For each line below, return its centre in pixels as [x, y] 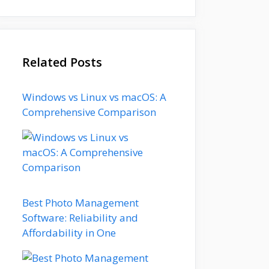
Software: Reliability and [80, 217]
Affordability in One [69, 232]
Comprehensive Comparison [89, 112]
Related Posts [62, 62]
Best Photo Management [80, 202]
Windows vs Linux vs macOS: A [94, 97]
